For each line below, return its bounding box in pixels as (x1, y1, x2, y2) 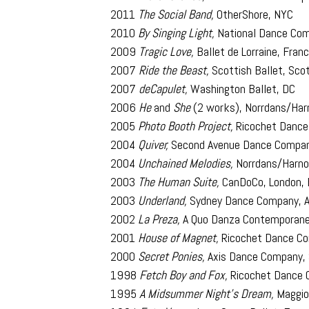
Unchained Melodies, (138, 155, 234, 171)
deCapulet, (139, 81, 188, 97)
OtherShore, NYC (217, 6, 294, 22)
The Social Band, (138, 6, 217, 22)
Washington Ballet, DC (188, 81, 296, 97)
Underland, (138, 192, 188, 208)
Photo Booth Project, (138, 118, 234, 134)
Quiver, (138, 137, 169, 152)
